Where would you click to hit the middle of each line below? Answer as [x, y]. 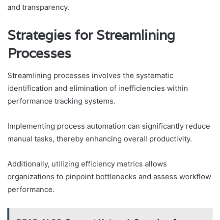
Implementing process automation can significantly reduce [109, 126]
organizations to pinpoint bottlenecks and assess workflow [109, 176]
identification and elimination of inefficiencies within [98, 88]
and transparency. [38, 7]
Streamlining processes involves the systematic [90, 75]
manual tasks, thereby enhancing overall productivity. [100, 138]
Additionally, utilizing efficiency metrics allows [87, 164]
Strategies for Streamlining [91, 35]
